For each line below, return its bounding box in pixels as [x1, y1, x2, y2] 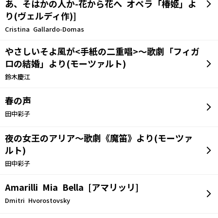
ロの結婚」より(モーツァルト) [5, 59, 126, 69]
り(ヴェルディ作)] [5, 12, 76, 21]
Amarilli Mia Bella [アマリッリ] [5, 183, 139, 193]
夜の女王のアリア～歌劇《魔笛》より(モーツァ [5, 134, 193, 143]
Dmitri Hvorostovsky [5, 198, 70, 204]
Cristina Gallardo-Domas [5, 26, 84, 33]
